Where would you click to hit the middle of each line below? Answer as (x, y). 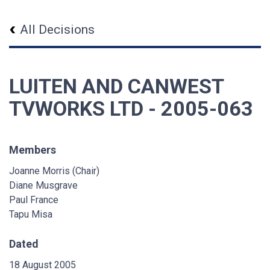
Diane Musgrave (43, 185)
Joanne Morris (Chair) (54, 171)
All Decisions (57, 30)
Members (33, 150)
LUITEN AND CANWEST (116, 86)
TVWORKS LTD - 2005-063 (131, 108)
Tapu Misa (31, 214)
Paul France (34, 200)
